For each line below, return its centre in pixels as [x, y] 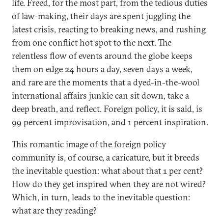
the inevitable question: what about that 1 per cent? [107, 171]
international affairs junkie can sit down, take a [100, 96]
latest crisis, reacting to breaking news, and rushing [109, 29]
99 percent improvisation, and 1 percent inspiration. [110, 122]
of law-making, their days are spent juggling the [101, 16]
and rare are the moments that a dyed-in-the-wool [106, 82]
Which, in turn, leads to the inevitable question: [101, 197]
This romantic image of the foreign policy [89, 144]
